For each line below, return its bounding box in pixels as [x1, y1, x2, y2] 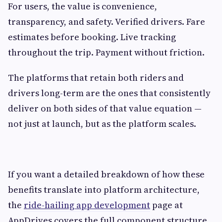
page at [150, 199, 183, 212]
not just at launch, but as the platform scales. [8, 117, 196, 130]
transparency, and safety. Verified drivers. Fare [8, 15, 205, 28]
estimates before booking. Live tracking [8, 31, 176, 44]
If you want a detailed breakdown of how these [8, 168, 205, 181]
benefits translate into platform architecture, [8, 183, 200, 196]
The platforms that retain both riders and [8, 71, 184, 84]
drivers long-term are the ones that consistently [8, 87, 211, 100]
